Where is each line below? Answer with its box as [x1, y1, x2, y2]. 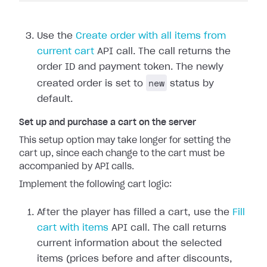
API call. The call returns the [94, 47, 231, 56]
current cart [37, 47, 94, 56]
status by [167, 79, 214, 88]
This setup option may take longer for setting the [19, 136, 231, 145]
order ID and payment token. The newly [37, 63, 223, 72]
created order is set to [37, 79, 146, 88]
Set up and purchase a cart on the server [19, 119, 196, 127]
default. [37, 95, 73, 104]
